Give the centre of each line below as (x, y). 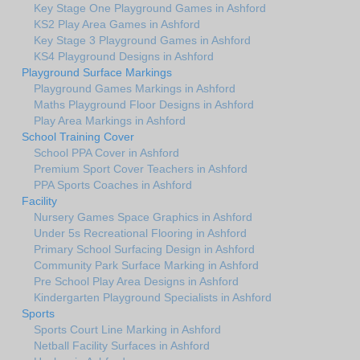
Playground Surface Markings (97, 72)
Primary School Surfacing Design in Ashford (144, 249)
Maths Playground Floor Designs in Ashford (144, 104)
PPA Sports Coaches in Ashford (113, 184)
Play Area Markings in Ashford (110, 120)
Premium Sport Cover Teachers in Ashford (141, 168)
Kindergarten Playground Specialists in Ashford (153, 297)
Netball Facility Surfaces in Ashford (122, 345)
